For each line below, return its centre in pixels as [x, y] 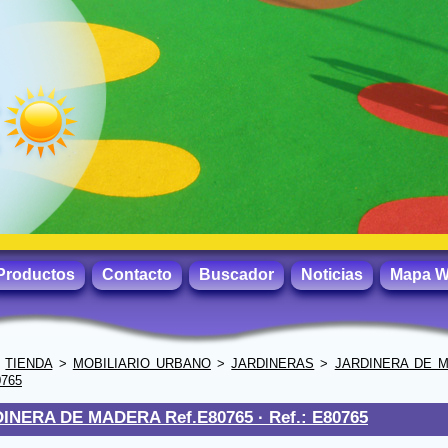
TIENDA [29, 363]
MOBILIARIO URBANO [141, 363]
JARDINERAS [273, 363]
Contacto [137, 274]
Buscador [236, 274]
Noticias [332, 274]
